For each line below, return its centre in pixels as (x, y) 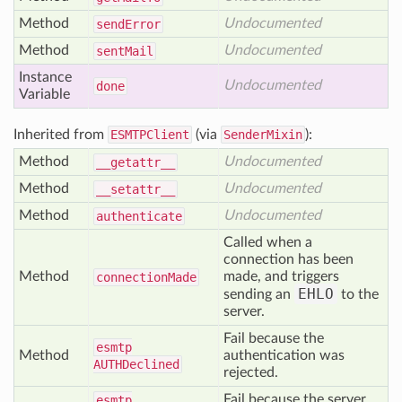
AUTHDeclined (136, 364)
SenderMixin (263, 135)
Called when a (268, 242)
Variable (44, 94)
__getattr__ (135, 162)
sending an (259, 294)
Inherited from (61, 135)
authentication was (284, 355)
